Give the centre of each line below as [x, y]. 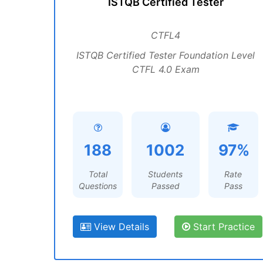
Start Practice [222, 227]
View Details [120, 227]
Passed [165, 186]
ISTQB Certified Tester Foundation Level [166, 55]
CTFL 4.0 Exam [166, 69]
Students [166, 174]
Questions [98, 186]
